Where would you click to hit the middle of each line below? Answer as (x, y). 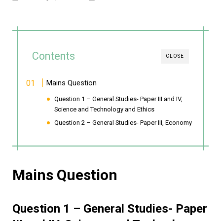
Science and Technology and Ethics (105, 109)
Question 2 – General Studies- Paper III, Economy (123, 123)
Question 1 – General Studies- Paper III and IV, (119, 99)
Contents (54, 56)
